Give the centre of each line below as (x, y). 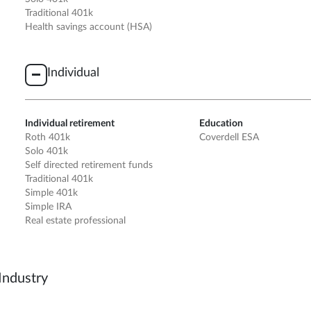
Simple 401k (52, 193)
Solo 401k (47, 152)
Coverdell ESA (229, 138)
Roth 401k (48, 138)
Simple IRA (49, 207)
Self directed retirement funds (89, 166)
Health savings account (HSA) (89, 27)
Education (221, 124)
